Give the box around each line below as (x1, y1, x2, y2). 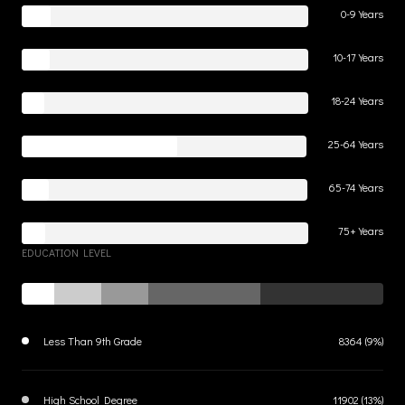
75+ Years (338, 222, 383, 238)
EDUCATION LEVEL (22, 244, 111, 259)
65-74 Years (329, 179, 383, 194)
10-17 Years (333, 49, 383, 64)
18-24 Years (331, 92, 383, 108)
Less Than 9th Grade (43, 333, 142, 348)
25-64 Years (328, 136, 383, 151)
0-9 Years (341, 5, 383, 21)
